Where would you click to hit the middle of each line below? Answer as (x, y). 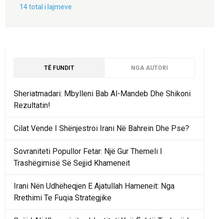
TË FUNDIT (59, 68)
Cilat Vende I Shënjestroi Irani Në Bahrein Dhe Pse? (101, 128)
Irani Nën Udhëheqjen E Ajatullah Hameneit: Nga (94, 186)
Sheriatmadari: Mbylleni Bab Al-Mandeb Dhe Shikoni (102, 93)
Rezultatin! (32, 105)
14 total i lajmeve (46, 7)
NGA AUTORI (150, 68)
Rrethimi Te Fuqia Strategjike (63, 197)
